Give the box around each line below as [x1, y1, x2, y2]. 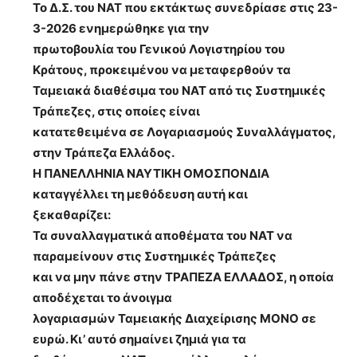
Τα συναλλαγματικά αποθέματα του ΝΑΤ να [33, 228, 292, 244]
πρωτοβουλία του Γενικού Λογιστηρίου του [33, 41, 285, 57]
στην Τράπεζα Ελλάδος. [33, 145, 175, 161]
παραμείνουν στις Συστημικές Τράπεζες [33, 249, 277, 265]
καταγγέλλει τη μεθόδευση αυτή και [33, 186, 248, 202]
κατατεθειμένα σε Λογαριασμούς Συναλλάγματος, [33, 124, 335, 140]
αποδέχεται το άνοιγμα [33, 290, 172, 306]
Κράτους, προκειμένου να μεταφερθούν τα [33, 62, 291, 78]
